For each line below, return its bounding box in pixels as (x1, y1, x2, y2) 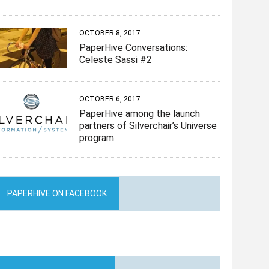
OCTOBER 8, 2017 (79, 29, 141, 38)
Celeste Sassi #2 (79, 54, 153, 66)
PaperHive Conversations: (79, 42, 188, 54)
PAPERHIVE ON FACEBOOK (7, 188, 107, 198)
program (79, 131, 115, 144)
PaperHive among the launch (79, 107, 201, 119)
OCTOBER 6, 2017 (79, 94, 141, 103)
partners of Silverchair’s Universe (79, 119, 217, 131)
